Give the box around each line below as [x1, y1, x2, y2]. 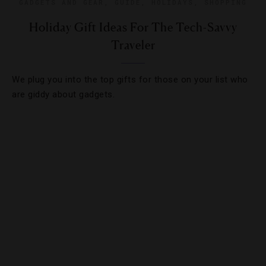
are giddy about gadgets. [12, 89, 115, 100]
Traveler [110, 38, 156, 52]
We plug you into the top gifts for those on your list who [12, 74, 248, 85]
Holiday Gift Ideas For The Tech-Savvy [28, 20, 237, 34]
